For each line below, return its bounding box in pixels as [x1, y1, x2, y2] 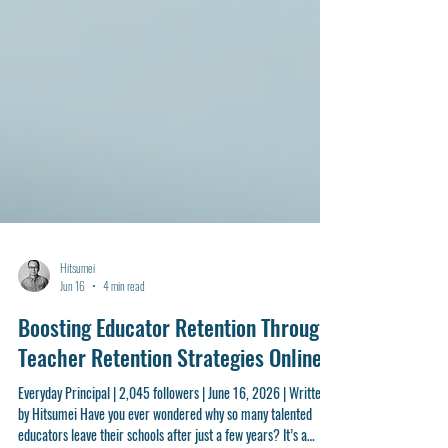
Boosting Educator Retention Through [18, 401, 330, 434]
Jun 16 [60, 367, 85, 385]
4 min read [103, 367, 145, 385]
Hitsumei [60, 349, 95, 367]
